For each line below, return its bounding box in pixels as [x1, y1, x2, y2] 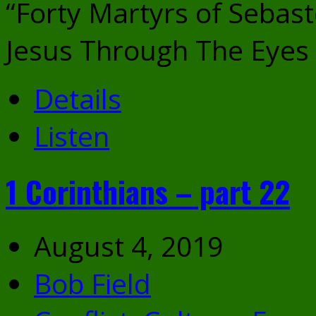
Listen [34, 116, 109, 154]
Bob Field [34, 264, 151, 302]
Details [34, 79, 121, 117]
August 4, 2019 [34, 226, 223, 265]
